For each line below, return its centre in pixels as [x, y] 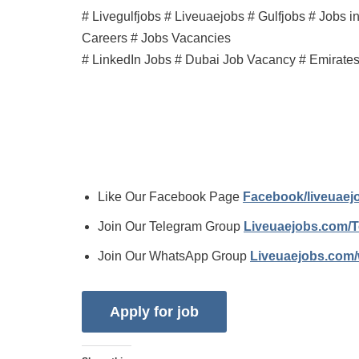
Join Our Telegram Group [171, 226]
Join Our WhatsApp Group [174, 256]
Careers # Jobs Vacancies [156, 38]
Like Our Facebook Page [170, 197]
